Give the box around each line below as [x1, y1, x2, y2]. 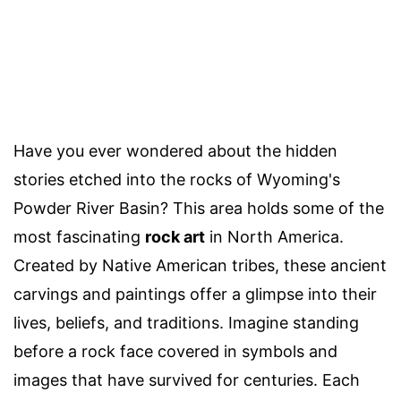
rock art [145, 227, 205, 247]
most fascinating [13, 227, 145, 247]
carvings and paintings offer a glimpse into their [13, 285, 377, 304]
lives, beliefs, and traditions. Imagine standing [13, 313, 359, 333]
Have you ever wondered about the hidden [13, 141, 337, 161]
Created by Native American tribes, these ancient [13, 256, 387, 276]
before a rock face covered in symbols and [13, 342, 337, 362]
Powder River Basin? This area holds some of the [13, 199, 384, 218]
